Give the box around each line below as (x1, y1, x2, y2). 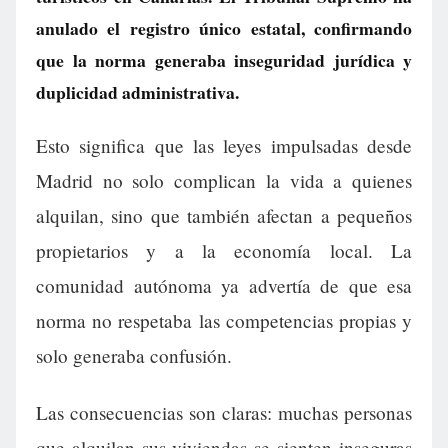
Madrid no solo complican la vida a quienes (36, 168, 412, 194)
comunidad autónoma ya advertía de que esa (36, 273, 412, 299)
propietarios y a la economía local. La (36, 238, 412, 264)
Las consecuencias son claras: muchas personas (36, 400, 412, 426)
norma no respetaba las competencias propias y (36, 308, 412, 334)
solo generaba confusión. (36, 343, 232, 369)
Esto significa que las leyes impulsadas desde (36, 133, 412, 159)
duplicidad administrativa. (36, 79, 239, 105)
